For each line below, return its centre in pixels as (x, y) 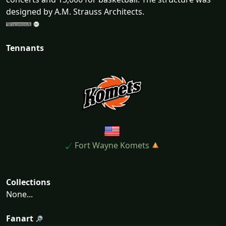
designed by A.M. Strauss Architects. (75, 11)
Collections (28, 182)
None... (19, 194)
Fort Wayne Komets (111, 145)
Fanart (20, 218)
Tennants (25, 48)
